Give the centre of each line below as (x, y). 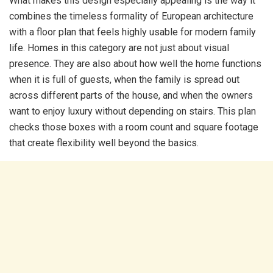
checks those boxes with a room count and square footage (134, 127)
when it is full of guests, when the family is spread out (124, 80)
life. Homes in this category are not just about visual (119, 48)
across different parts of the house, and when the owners (131, 96)
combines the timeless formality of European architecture (131, 16)
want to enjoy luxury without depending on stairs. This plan (133, 112)
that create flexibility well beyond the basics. (104, 143)
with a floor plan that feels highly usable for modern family (133, 32)
